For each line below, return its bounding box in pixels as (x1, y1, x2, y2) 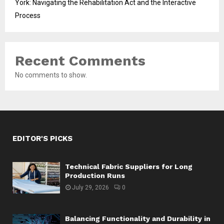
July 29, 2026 (72, 183, 109, 191)
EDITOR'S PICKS (12, 133, 72, 143)
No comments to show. (15, 70, 87, 79)
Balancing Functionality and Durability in (65, 214, 210, 223)
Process (15, 11, 40, 19)
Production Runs (65, 171, 125, 179)
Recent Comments (15, 52, 145, 69)
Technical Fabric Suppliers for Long (65, 162, 192, 170)
